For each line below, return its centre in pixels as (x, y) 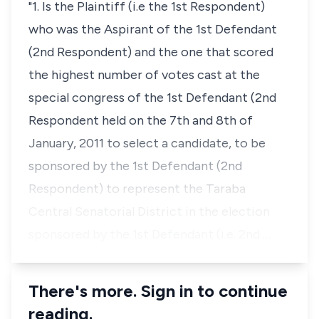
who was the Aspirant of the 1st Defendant (153, 29)
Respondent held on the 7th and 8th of (141, 120)
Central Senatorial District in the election (149, 211)
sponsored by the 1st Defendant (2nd (135, 166)
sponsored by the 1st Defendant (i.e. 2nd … (150, 234)
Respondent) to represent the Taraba (137, 189)
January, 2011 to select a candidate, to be (147, 143)
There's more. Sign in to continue (158, 291)
